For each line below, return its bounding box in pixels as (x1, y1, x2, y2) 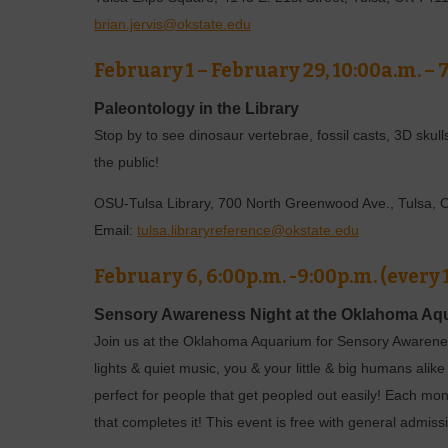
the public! (94, 155, 160, 171)
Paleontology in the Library (94, 99, 300, 117)
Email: (94, 222, 138, 238)
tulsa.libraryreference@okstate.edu (137, 222, 360, 238)
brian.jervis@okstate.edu (94, 16, 252, 32)
